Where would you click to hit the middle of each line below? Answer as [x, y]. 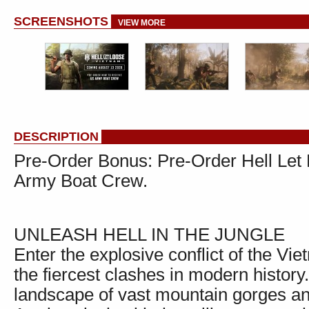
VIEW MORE [142, 23]
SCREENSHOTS [61, 21]
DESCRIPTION [56, 137]
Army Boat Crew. [81, 181]
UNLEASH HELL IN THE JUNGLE [149, 235]
